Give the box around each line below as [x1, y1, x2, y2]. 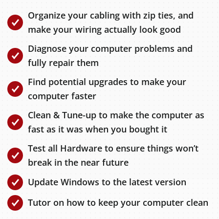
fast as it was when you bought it [28, 123, 167, 135]
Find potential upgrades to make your [28, 75, 186, 88]
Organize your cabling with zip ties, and [28, 9, 194, 21]
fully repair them [28, 56, 99, 68]
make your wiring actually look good [28, 23, 181, 35]
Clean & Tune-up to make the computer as [28, 109, 204, 121]
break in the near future [28, 156, 129, 168]
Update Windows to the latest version [28, 176, 186, 188]
